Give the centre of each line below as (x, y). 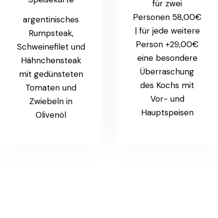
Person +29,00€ (167, 44)
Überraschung (167, 71)
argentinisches (51, 19)
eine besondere (167, 58)
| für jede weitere (167, 30)
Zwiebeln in (51, 101)
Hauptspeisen (167, 112)
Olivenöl (51, 115)
